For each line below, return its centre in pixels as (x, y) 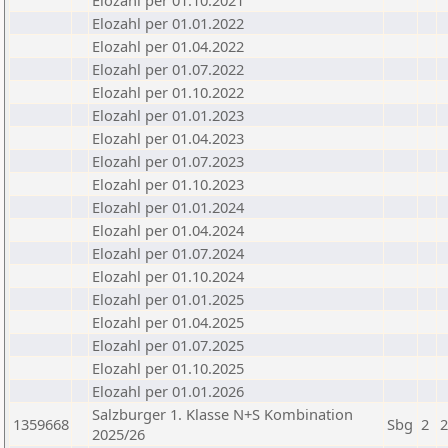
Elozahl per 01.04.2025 (168, 322)
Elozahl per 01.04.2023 (168, 138)
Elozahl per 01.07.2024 (168, 253)
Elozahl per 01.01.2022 (168, 23)
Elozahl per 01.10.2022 (168, 92)
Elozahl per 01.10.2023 (168, 184)
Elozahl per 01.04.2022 (168, 46)
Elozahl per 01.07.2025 (168, 345)
